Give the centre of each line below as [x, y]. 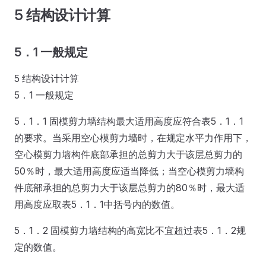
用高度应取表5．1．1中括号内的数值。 [97, 204]
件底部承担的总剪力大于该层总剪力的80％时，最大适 [129, 187]
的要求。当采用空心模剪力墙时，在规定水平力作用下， [133, 137]
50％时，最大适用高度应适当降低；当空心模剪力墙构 [129, 171]
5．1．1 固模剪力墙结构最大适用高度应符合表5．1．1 [129, 121]
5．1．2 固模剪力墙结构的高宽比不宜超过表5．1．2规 [130, 230]
